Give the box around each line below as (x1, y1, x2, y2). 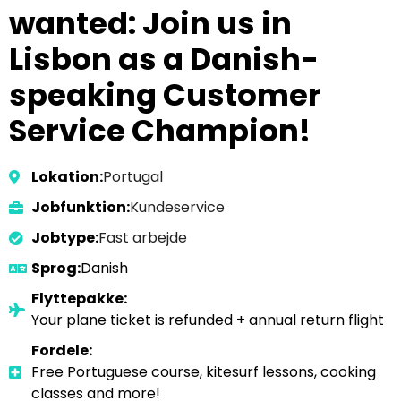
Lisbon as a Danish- (9, 38, 319, 81)
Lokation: (31, 166, 103, 187)
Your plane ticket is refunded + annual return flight (31, 310, 384, 330)
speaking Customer (9, 73, 321, 116)
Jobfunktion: (31, 197, 130, 218)
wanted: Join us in (9, 2, 292, 45)
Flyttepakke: (31, 288, 127, 309)
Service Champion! (9, 109, 311, 152)
